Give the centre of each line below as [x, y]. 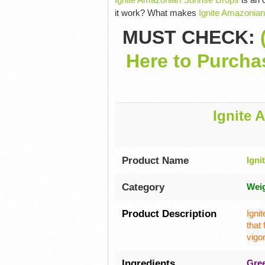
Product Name [155, 160]
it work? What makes [156, 12]
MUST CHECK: [191, 37]
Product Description [169, 213]
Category [143, 187]
